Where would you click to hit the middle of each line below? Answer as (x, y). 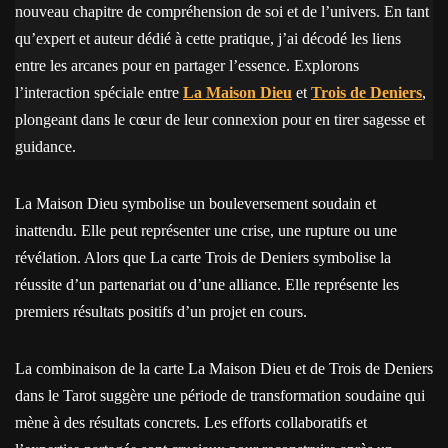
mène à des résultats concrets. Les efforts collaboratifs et (191, 422)
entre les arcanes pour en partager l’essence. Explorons (187, 65)
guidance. (45, 146)
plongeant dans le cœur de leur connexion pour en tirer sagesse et (220, 119)
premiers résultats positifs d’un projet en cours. (161, 311)
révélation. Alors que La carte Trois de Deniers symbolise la (203, 257)
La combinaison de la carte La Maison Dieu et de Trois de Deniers (224, 368)
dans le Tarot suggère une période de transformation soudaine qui (220, 395)
